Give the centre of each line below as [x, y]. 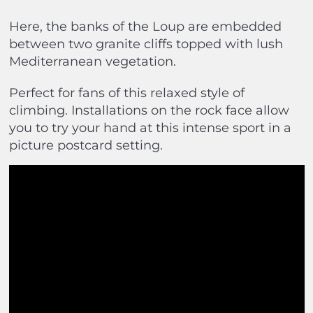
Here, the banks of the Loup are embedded [145, 27]
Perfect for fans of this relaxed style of [126, 93]
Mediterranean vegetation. [92, 62]
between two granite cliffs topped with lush [146, 44]
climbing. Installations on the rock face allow [149, 111]
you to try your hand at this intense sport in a [150, 128]
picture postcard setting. [86, 146]
